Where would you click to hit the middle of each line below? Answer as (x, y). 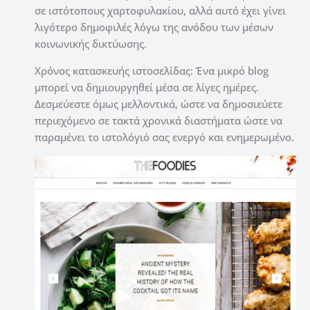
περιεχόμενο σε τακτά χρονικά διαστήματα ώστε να (158, 121)
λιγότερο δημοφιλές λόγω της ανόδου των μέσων (154, 27)
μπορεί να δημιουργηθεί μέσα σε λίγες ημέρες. (147, 88)
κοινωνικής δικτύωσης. (91, 44)
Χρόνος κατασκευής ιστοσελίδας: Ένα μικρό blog (152, 71)
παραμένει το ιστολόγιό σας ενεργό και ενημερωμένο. (164, 137)
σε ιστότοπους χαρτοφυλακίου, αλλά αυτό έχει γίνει (160, 11)
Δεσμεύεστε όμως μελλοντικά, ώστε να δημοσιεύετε (158, 104)
